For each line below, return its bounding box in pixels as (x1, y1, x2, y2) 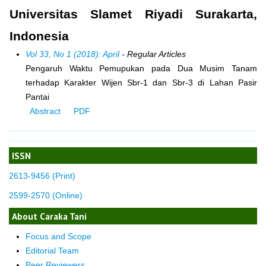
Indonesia (9, 28, 69, 43)
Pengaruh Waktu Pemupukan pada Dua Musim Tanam (25, 63, 257, 73)
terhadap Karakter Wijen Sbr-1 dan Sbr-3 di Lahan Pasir (25, 77, 257, 87)
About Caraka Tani (12, 210, 87, 222)
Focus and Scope (25, 231, 91, 241)
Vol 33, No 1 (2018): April (25, 49, 119, 59)
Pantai (25, 91, 49, 102)
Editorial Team (25, 245, 79, 255)
